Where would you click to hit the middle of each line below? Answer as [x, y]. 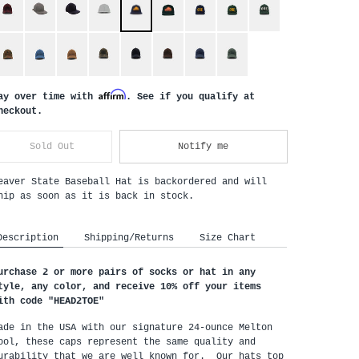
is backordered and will [202, 181]
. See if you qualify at [190, 96]
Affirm [112, 94]
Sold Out [52, 146]
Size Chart [228, 237]
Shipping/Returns [129, 237]
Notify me [204, 146]
